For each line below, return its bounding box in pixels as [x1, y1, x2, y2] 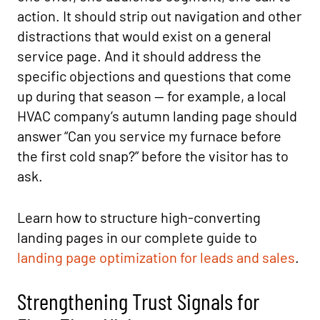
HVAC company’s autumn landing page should [17, 107, 297, 124]
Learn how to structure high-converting [17, 209, 261, 226]
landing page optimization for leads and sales [17, 249, 295, 266]
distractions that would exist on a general [17, 27, 271, 44]
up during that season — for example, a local [17, 87, 286, 104]
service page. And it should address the [17, 47, 261, 64]
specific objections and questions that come [17, 67, 291, 84]
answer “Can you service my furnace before [17, 127, 281, 144]
